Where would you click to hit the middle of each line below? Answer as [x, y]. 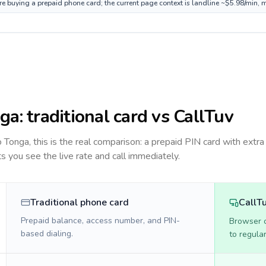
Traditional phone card [80, 202]
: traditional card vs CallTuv [126, 117]
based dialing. [47, 234]
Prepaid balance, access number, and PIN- [100, 221]
